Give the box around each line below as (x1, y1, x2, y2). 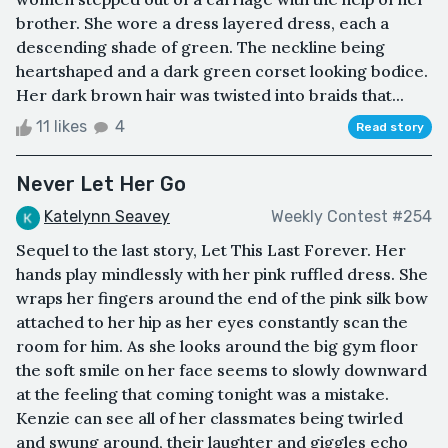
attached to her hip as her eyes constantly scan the (16, 311, 408, 332)
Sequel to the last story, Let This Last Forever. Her (16, 239, 406, 260)
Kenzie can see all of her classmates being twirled (16, 407, 403, 428)
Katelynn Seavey (44, 206, 170, 226)
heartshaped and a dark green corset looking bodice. (16, 60, 428, 81)
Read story (356, 119, 424, 134)
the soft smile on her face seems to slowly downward (16, 359, 427, 380)
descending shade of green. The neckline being (16, 36, 385, 57)
